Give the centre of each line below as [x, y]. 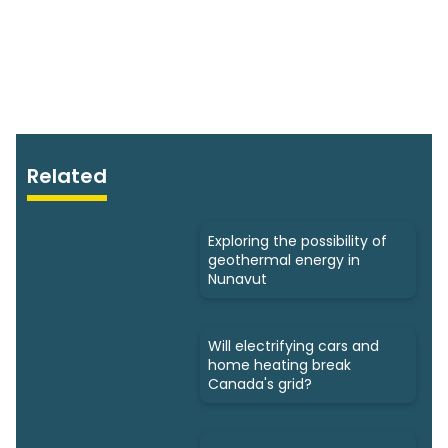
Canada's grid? [260, 383]
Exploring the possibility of [297, 240]
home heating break [279, 364]
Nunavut [237, 278]
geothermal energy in [284, 259]
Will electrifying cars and [293, 345]
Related [67, 175]
